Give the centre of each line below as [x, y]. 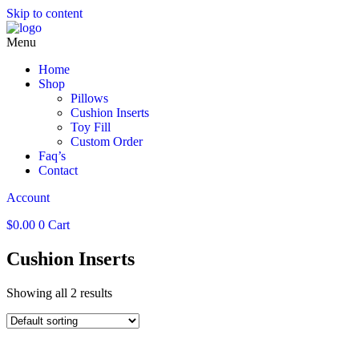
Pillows [89, 98]
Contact [58, 170]
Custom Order [107, 141]
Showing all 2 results [59, 292]
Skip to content [44, 13]
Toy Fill [91, 127]
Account [28, 198]
